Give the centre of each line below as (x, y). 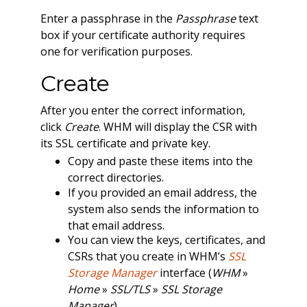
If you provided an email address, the (162, 192)
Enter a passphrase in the (108, 18)
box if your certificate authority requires (143, 35)
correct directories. (115, 178)
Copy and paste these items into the (160, 161)
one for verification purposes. (116, 51)
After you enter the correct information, (143, 110)
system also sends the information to (163, 209)
